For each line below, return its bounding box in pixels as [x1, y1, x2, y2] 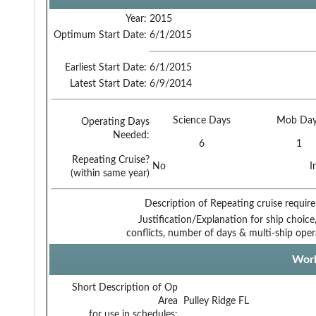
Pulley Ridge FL [183, 296, 249, 306]
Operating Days [81, 116, 150, 127]
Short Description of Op [72, 282, 178, 293]
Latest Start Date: [70, 78, 147, 89]
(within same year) [71, 168, 150, 178]
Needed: [113, 130, 150, 140]
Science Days [172, 115, 231, 126]
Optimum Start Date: [54, 30, 147, 40]
